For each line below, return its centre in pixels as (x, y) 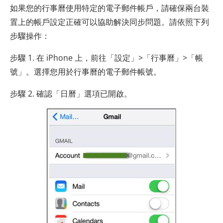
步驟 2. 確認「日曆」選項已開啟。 (71, 93)
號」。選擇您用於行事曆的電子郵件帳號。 (86, 71)
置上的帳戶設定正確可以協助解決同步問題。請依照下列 (110, 22)
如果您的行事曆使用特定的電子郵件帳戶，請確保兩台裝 (110, 8)
